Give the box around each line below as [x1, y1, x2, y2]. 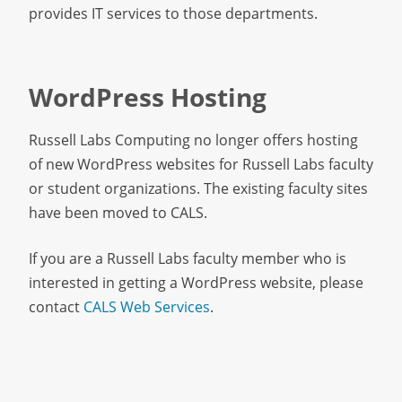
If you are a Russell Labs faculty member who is [29, 249, 346, 269]
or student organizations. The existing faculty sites [29, 179, 368, 199]
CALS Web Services [83, 297, 210, 318]
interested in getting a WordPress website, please [29, 273, 363, 293]
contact [29, 297, 83, 318]
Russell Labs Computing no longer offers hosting [29, 130, 358, 151]
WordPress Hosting [29, 79, 267, 114]
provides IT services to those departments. [29, 3, 318, 23]
